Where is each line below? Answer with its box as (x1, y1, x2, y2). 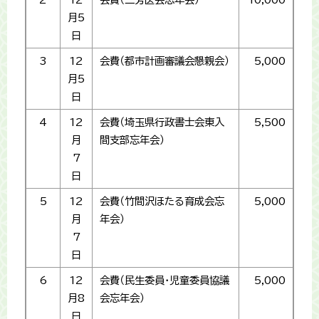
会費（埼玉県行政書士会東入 (100, 117, 224, 128)
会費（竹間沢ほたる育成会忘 (100, 196, 224, 207)
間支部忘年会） (100, 135, 164, 146)
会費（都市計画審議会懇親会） (100, 56, 229, 67)
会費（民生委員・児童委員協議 (100, 275, 229, 286)
